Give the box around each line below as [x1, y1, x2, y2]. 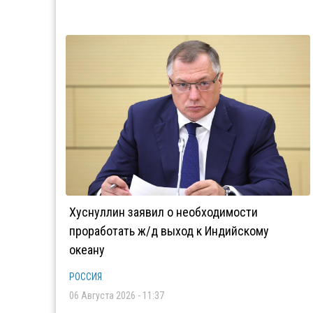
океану [69, 242, 105, 257]
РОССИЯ [69, 271, 102, 282]
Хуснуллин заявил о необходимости [69, 205, 258, 219]
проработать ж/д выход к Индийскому [69, 224, 269, 238]
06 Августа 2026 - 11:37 [69, 290, 164, 301]
